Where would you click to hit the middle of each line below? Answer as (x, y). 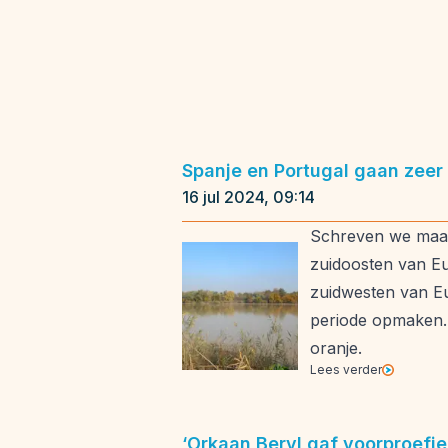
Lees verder (346, 369)
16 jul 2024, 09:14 (248, 197)
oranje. (336, 348)
